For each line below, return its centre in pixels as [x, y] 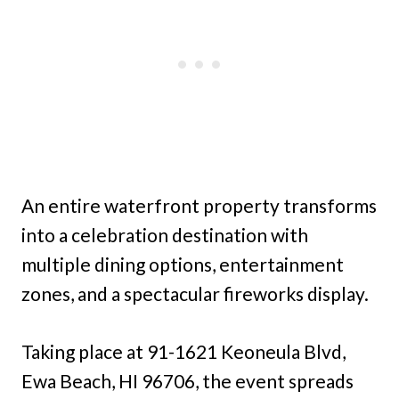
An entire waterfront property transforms [199, 206]
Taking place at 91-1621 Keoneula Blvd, [183, 352]
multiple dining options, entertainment [183, 265]
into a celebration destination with [165, 235]
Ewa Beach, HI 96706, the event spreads [187, 381]
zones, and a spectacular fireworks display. [195, 294]
